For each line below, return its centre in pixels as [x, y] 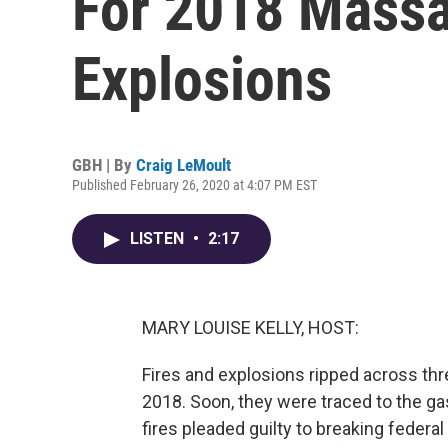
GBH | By [104, 165]
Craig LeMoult [183, 165]
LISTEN [159, 238]
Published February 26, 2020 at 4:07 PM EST [194, 185]
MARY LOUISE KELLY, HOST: [250, 327]
